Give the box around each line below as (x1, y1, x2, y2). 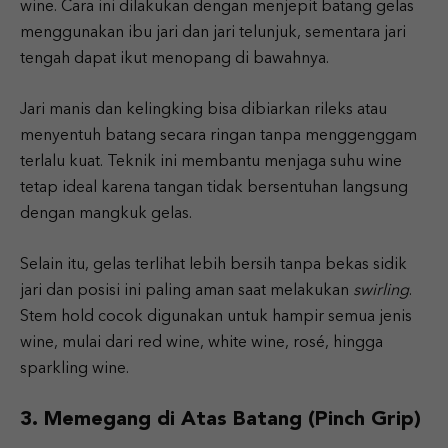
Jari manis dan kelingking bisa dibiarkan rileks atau (20, 101, 387, 118)
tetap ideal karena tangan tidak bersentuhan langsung (20, 179, 408, 196)
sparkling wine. (20, 360, 129, 377)
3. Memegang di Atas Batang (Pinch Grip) (20, 409, 421, 430)
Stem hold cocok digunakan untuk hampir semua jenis (20, 308, 412, 325)
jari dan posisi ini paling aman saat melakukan (20, 282, 353, 299)
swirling (353, 282, 409, 299)
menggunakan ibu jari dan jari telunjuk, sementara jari (20, 24, 406, 41)
